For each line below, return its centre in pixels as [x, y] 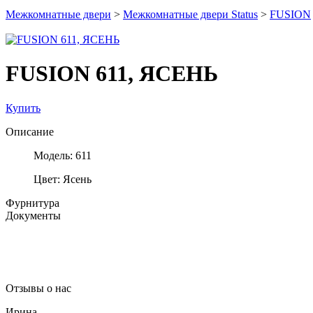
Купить [23, 108]
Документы [33, 215]
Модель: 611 [63, 155]
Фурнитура [32, 203]
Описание [30, 131]
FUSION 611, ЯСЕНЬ [112, 74]
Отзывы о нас [38, 288]
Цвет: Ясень [63, 179]
